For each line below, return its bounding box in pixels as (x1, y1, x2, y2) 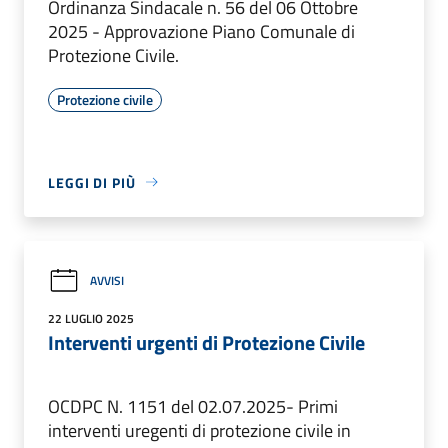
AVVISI (90, 271, 124, 291)
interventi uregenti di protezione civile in (48, 416, 351, 444)
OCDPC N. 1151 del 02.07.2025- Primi (48, 392, 338, 420)
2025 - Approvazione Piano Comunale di (48, 17, 355, 45)
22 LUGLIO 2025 (48, 308, 134, 328)
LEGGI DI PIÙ (48, 171, 136, 193)
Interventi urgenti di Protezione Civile (48, 326, 365, 358)
